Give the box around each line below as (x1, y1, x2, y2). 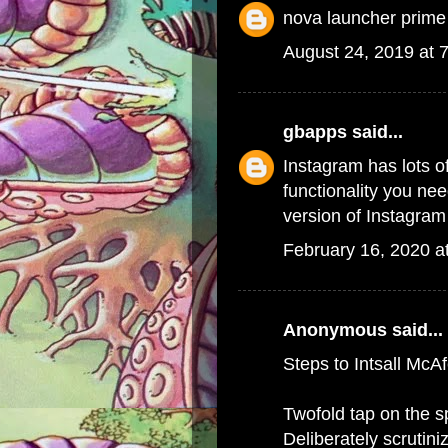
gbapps (283, 122, 347, 142)
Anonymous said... (283, 320, 443, 340)
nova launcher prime (283, 8, 446, 28)
